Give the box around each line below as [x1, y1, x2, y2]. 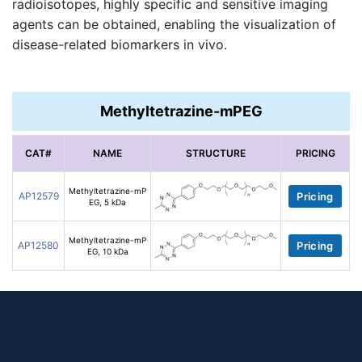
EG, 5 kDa [89, 197, 126, 208]
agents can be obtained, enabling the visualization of [12, 16, 336, 33]
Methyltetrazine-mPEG [99, 103, 263, 120]
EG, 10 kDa [86, 246, 128, 257]
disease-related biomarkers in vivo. [12, 36, 227, 53]
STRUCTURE [186, 147, 246, 160]
